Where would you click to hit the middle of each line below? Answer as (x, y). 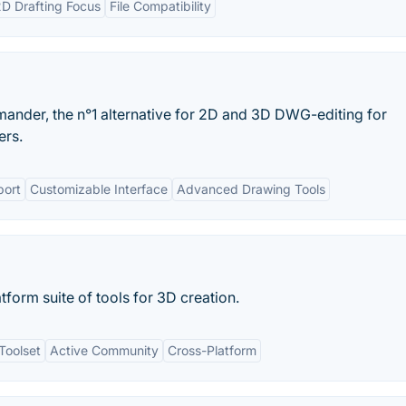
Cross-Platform (212, 350)
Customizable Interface (99, 189)
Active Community (104, 350)
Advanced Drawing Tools (251, 189)
